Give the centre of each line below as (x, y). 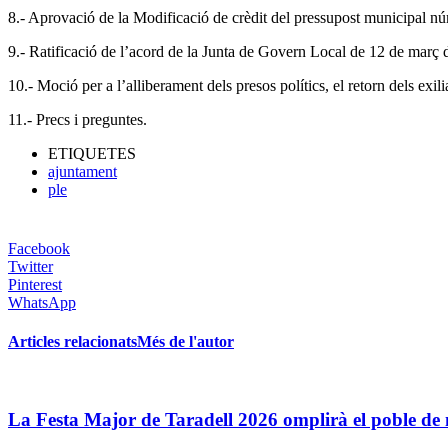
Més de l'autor (185, 342)
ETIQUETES (92, 153)
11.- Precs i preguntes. (77, 119)
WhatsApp (42, 302)
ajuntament (82, 171)
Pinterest (35, 284)
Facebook (39, 248)
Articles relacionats (72, 342)
